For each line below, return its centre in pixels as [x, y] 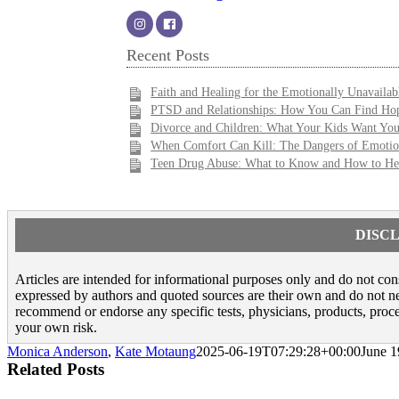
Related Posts [56, 369]
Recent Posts [168, 56]
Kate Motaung [155, 351]
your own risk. [56, 327]
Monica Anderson [57, 351]
